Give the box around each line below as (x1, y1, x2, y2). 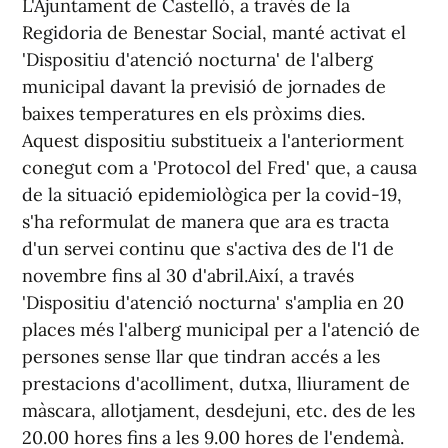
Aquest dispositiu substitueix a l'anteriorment (22, 129, 404, 152)
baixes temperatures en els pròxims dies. (22, 102, 365, 125)
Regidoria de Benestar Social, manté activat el (22, 21, 406, 44)
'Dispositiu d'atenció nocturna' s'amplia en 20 (22, 291, 404, 314)
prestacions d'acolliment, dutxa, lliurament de (22, 372, 410, 395)
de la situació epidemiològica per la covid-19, (22, 183, 402, 206)
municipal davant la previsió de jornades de (22, 75, 386, 98)
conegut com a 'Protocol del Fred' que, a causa (22, 156, 417, 179)
